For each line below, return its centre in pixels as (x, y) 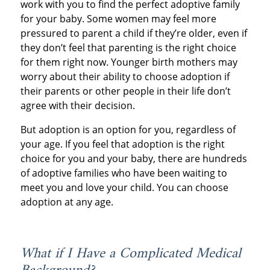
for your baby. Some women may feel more (118, 18)
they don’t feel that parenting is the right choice (128, 47)
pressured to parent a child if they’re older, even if (133, 33)
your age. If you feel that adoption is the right (122, 144)
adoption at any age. (68, 202)
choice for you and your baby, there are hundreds (133, 158)
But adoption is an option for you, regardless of (128, 129)
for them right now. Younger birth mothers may (129, 62)
